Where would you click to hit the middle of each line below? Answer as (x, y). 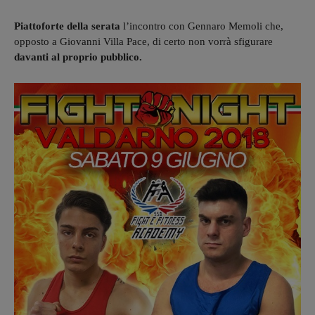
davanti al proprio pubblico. (78, 57)
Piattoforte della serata (69, 26)
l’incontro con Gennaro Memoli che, (203, 26)
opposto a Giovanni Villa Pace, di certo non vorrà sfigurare (143, 41)
